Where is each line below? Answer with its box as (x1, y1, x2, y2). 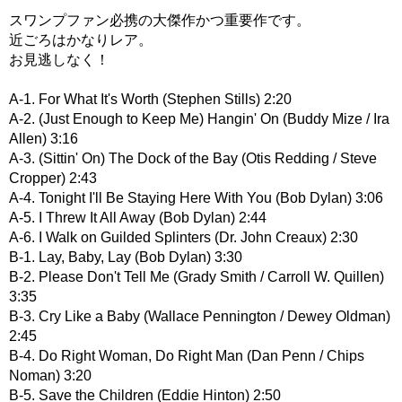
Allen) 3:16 (9, 130, 78, 146)
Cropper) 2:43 (9, 170, 97, 186)
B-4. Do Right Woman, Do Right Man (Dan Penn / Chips (9, 347, 364, 363)
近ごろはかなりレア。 (9, 31, 153, 48)
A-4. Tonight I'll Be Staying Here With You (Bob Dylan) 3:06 (9, 189, 383, 205)
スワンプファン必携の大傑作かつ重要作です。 (9, 12, 310, 28)
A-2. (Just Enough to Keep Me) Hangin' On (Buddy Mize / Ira (9, 110, 389, 127)
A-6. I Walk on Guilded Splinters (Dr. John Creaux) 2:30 (9, 229, 358, 245)
